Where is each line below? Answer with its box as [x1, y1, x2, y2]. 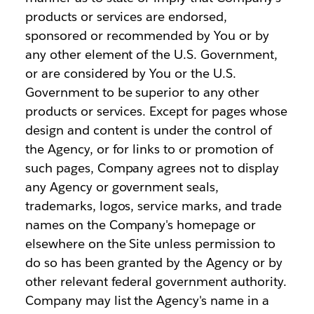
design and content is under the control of [25, 122, 272, 138]
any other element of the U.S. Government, [25, 46, 278, 62]
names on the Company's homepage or [25, 217, 257, 233]
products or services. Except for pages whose [25, 103, 287, 119]
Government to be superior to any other [25, 84, 260, 100]
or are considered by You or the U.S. [25, 65, 237, 81]
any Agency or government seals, [25, 179, 219, 195]
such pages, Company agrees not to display [25, 160, 279, 176]
